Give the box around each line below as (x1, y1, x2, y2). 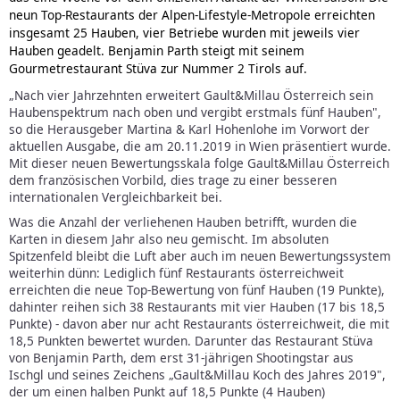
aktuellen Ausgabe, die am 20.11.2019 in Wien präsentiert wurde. (9, 137, 391, 154)
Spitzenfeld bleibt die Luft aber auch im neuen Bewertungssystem (9, 247, 391, 265)
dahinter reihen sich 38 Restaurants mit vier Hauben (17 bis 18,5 (9, 298, 385, 316)
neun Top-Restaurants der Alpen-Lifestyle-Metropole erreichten (9, 6, 375, 24)
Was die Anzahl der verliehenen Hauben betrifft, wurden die (9, 213, 357, 231)
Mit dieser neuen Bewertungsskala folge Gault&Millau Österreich (9, 154, 389, 171)
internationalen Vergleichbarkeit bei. (9, 187, 222, 205)
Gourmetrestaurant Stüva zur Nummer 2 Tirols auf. (9, 60, 307, 78)
